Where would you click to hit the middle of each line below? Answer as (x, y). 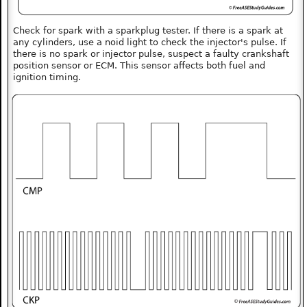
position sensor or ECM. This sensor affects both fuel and (139, 66)
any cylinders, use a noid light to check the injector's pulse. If (150, 42)
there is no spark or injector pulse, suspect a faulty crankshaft (151, 54)
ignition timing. (47, 77)
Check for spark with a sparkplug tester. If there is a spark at (148, 31)
